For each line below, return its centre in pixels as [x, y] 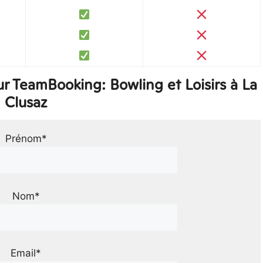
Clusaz [26, 102]
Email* [26, 253]
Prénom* [26, 139]
